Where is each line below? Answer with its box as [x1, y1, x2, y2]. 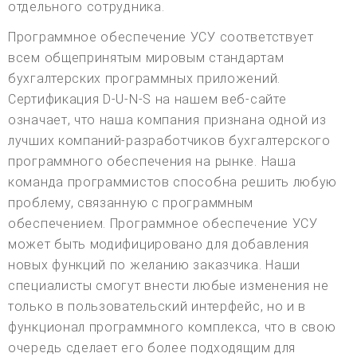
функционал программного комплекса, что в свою [8, 319, 336, 335]
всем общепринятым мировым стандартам [8, 49, 284, 65]
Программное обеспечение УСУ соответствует [8, 29, 314, 45]
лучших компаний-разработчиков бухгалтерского [8, 132, 331, 148]
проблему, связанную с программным [8, 194, 254, 210]
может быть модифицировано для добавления [8, 236, 310, 252]
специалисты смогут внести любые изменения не [8, 277, 329, 293]
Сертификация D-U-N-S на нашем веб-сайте [8, 91, 287, 107]
